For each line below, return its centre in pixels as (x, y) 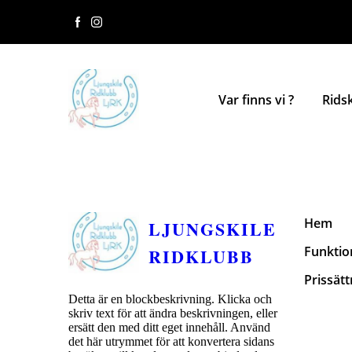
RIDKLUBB (201, 256)
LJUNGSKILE (213, 229)
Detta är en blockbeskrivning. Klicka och (170, 299)
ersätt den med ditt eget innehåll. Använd (169, 327)
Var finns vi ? (256, 99)
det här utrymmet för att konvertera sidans (171, 341)
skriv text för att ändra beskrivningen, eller (173, 313)
